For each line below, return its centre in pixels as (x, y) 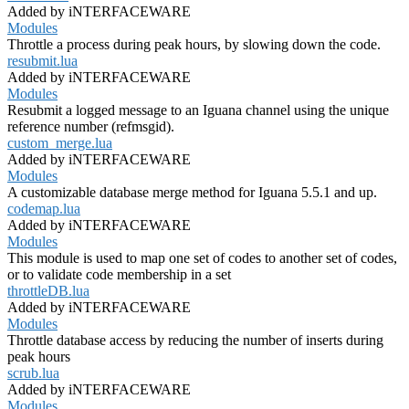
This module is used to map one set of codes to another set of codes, (202, 258)
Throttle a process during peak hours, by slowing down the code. (194, 45)
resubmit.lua (42, 61)
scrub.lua (33, 373)
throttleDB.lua (48, 291)
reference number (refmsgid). (91, 127)
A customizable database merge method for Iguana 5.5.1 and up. (192, 193)
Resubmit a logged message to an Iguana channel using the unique (198, 110)
